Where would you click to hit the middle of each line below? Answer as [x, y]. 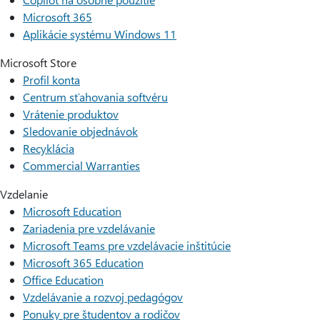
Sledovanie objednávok [80, 131]
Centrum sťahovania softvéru [95, 97]
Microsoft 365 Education [83, 262]
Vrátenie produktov [71, 114]
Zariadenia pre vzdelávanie [89, 228]
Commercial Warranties [81, 165]
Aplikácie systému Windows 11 [100, 34]
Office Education [63, 280]
